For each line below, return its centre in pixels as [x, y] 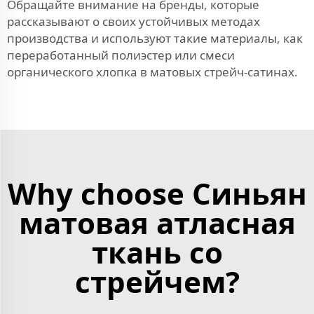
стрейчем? [157, 281]
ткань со [157, 252]
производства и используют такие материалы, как [155, 38]
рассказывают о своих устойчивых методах [134, 21]
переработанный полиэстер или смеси [121, 55]
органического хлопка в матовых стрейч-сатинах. [152, 71]
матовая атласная [157, 222]
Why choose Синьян [157, 193]
